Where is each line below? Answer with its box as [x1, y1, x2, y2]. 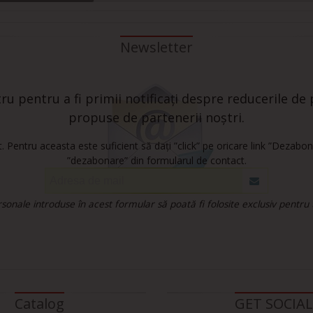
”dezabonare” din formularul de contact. [66, 154, 247, 168]
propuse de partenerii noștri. [68, 109, 245, 126]
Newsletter [120, 38, 193, 57]
